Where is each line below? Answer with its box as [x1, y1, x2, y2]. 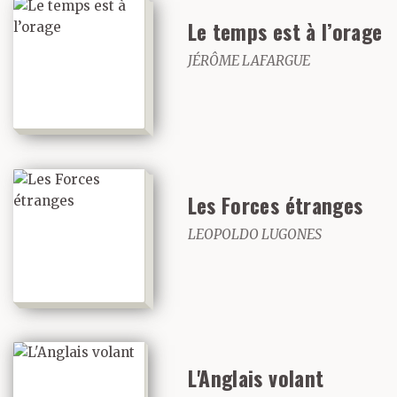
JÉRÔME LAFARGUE [187, 52, 310, 70]
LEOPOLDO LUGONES [187, 225, 322, 243]
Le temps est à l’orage [187, 16, 383, 48]
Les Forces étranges [187, 189, 363, 221]
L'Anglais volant [187, 362, 324, 394]
